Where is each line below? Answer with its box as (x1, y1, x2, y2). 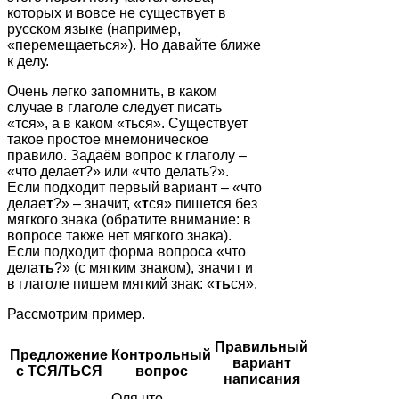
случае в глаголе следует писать (7, 100, 222, 116)
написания (223, 371, 300, 387)
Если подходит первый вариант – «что (7, 180, 262, 196)
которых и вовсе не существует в (7, 5, 226, 21)
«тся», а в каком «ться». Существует (7, 116, 248, 132)
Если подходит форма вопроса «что (7, 244, 246, 260)
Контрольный (111, 347, 211, 363)
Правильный (215, 339, 308, 355)
